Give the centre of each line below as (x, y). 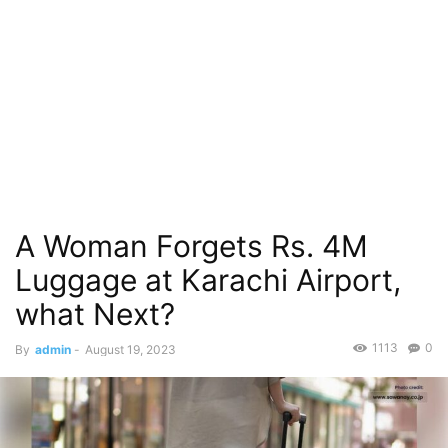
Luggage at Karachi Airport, (208, 280)
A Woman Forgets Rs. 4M (191, 246)
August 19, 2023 (130, 349)
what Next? (95, 314)
